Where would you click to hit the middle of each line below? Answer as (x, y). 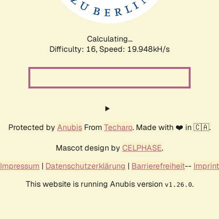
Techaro (118, 127)
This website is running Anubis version (95, 184)
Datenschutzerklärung (86, 166)
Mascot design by (89, 148)
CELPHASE (142, 148)
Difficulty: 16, (74, 49)
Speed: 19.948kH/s (134, 49)
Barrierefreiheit (158, 166)
